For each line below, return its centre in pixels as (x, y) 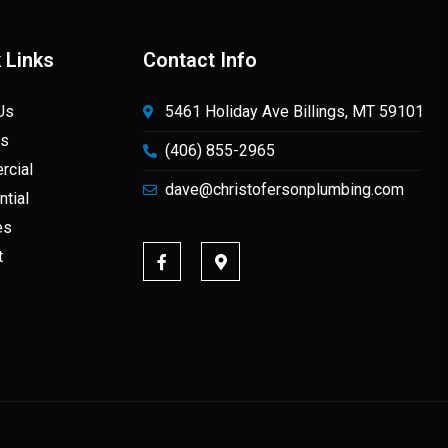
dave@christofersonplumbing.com (285, 190)
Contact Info (199, 60)
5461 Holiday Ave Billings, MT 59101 (295, 112)
